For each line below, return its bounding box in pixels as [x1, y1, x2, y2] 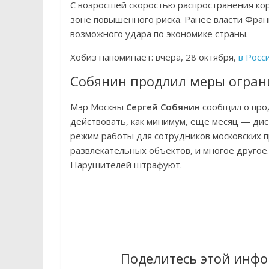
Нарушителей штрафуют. [70, 159, 182, 171]
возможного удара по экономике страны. [70, 28, 248, 40]
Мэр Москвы [70, 101, 126, 113]
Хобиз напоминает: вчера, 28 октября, [70, 51, 238, 63]
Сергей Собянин [126, 101, 200, 113]
